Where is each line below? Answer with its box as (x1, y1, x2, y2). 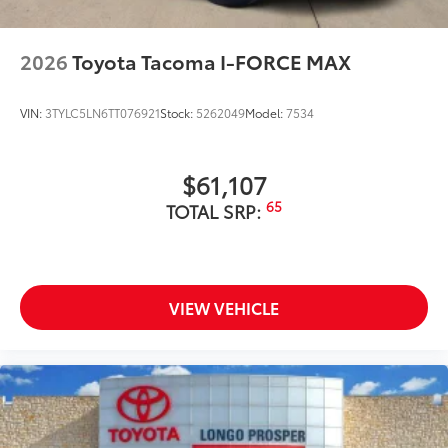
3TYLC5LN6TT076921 (45, 103, 160, 121)
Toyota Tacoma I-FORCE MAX (72, 46, 351, 75)
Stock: (160, 103, 196, 121)
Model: (245, 103, 286, 121)
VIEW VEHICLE (169, 295, 279, 319)
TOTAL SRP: (166, 197, 266, 224)
